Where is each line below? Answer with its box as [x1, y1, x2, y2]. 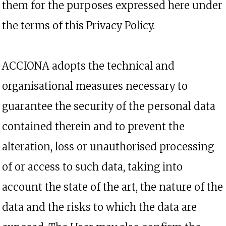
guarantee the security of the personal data [2, 100, 215, 112]
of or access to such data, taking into [2, 160, 183, 173]
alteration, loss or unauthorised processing [2, 140, 214, 153]
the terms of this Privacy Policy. [2, 19, 155, 32]
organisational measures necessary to [2, 80, 188, 92]
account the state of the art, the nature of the [2, 181, 223, 193]
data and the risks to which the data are [2, 201, 197, 213]
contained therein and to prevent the [2, 120, 185, 133]
